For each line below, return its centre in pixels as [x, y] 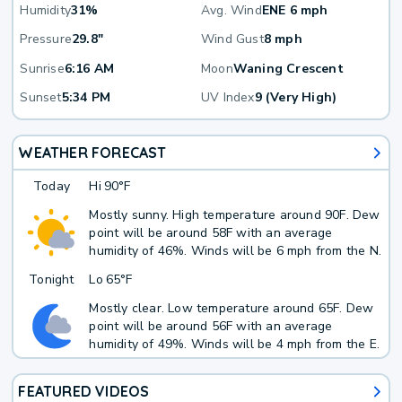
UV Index [228, 98]
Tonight [52, 279]
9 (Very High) [296, 98]
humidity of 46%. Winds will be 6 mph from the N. [236, 250]
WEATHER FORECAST [92, 153]
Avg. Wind [232, 11]
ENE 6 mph [295, 11]
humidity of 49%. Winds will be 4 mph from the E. [235, 344]
